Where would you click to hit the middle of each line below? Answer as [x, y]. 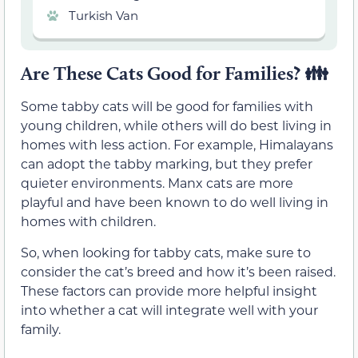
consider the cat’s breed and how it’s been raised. [178, 271]
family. [41, 328]
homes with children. [88, 221]
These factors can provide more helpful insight [169, 290]
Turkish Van [103, 16]
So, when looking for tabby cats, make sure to [166, 252]
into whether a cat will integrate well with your [169, 309]
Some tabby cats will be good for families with [167, 106]
